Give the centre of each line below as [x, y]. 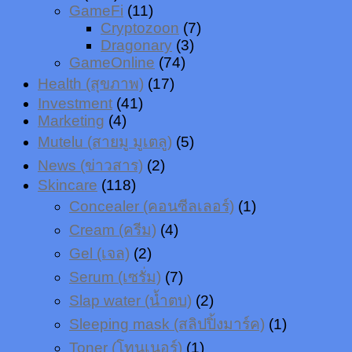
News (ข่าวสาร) [90, 165]
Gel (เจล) [99, 253]
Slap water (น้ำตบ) [130, 300]
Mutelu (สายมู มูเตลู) [105, 141]
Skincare [68, 185]
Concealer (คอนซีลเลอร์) [152, 206]
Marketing [71, 120]
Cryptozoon [140, 27]
